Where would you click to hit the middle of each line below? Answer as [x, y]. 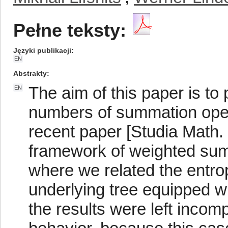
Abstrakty [30, 73]
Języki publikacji [42, 50]
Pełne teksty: [70, 31]
